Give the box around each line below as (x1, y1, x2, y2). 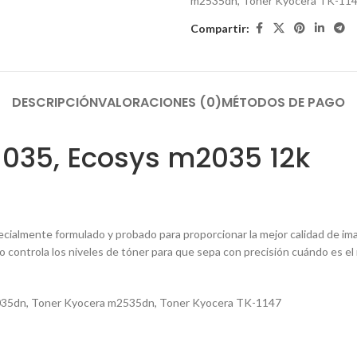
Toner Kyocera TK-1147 (157, 296, 281, 309)
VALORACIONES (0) (98, 93, 222, 112)
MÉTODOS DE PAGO (222, 93, 345, 112)
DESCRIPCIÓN (12, 93, 98, 112)
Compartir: (190, 21, 249, 35)
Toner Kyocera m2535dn (29, 296, 155, 309)
